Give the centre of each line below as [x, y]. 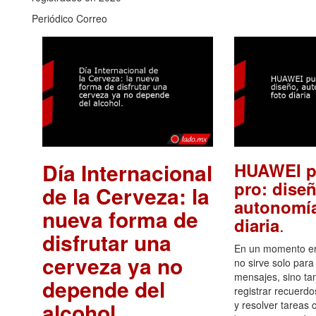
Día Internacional [127, 172]
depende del [104, 288]
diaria [256, 225]
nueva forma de [120, 219]
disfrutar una [107, 242]
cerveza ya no [113, 265]
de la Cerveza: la [126, 195]
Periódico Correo [69, 19]
